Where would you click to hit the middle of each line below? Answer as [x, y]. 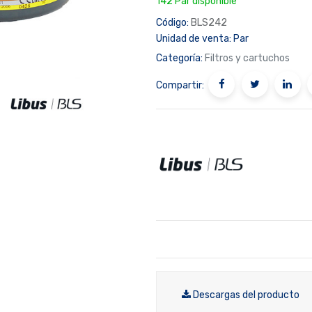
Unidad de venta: [194, 38]
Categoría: [179, 58]
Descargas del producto [246, 295]
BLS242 [209, 22]
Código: [172, 22]
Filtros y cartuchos [247, 58]
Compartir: [180, 85]
